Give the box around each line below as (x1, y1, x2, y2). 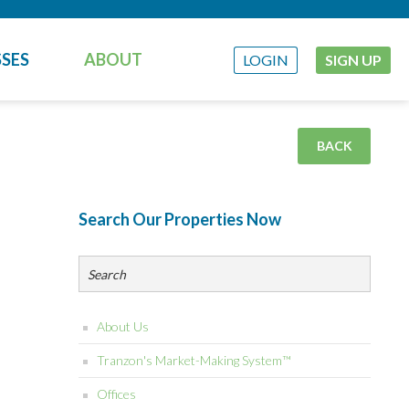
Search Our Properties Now (79, 209, 281, 229)
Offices (97, 386, 136, 402)
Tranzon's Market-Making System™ (97, 352, 291, 368)
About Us (97, 319, 149, 334)
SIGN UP (325, 51, 382, 68)
